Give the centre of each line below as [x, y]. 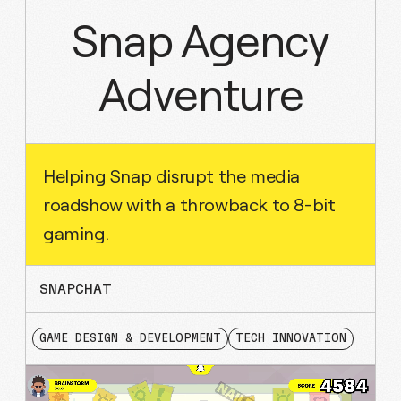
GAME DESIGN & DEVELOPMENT [130, 339]
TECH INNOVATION [291, 339]
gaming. [76, 233]
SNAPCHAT [76, 289]
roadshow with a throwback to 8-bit [189, 205]
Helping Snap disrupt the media [171, 176]
